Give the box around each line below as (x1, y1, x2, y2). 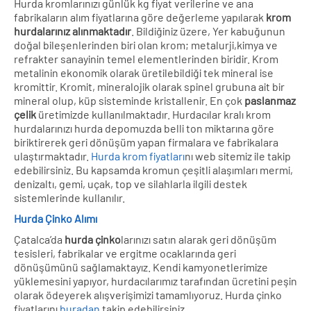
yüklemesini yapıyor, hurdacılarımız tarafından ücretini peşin (14, 274, 297, 287)
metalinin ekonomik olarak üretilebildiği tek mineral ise (14, 65, 274, 79)
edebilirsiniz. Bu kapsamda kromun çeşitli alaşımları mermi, (14, 162, 293, 176)
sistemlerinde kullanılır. (14, 190, 125, 204)
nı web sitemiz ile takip (185, 149, 291, 162)
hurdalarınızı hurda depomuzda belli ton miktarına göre (14, 121, 274, 135)
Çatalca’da (14, 232, 65, 246)
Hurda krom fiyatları (91, 149, 185, 162)
